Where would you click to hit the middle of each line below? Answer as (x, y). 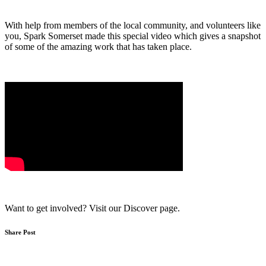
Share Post (20, 232)
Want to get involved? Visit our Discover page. (92, 208)
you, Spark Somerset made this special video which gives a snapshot (133, 36)
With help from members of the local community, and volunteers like (133, 26)
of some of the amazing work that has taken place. (98, 47)
